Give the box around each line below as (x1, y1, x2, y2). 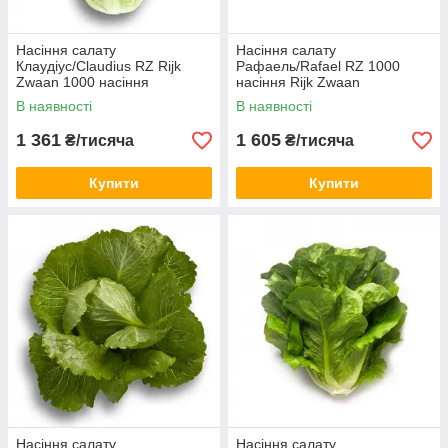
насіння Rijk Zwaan (236, 74, 360, 90)
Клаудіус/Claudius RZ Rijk (16, 58, 181, 74)
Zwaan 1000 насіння (16, 74, 149, 90)
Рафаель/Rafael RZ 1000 (236, 58, 400, 74)
